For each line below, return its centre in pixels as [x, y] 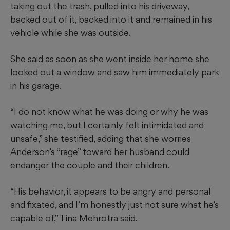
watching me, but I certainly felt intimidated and [107, 125]
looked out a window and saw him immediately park [115, 72]
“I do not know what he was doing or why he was [109, 112]
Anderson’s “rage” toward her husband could [100, 152]
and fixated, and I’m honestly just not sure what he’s [114, 205]
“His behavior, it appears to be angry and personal [110, 191]
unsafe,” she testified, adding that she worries [101, 139]
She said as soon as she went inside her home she [110, 59]
